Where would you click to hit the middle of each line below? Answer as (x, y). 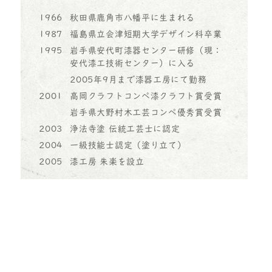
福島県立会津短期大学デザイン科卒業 (146, 34)
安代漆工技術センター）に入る (133, 63)
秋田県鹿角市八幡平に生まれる (133, 17)
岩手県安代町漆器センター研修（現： (146, 50)
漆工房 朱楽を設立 (107, 161)
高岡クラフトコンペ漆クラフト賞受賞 (146, 96)
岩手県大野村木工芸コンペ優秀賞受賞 (146, 112)
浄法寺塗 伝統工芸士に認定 (125, 128)
